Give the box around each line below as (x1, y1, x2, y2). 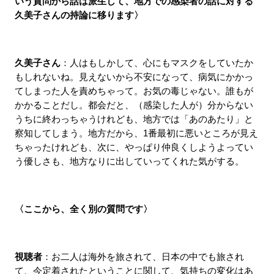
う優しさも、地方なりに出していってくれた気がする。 (14, 156, 244, 166)
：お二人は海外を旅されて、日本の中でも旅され (42, 251, 244, 262)
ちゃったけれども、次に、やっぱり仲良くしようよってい (14, 142, 253, 152)
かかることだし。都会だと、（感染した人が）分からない (14, 100, 253, 110)
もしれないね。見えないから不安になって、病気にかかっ (14, 72, 253, 82)
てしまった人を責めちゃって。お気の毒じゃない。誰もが (14, 86, 253, 96)
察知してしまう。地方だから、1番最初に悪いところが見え (14, 128, 258, 138)
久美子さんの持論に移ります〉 (14, 10, 143, 20)
